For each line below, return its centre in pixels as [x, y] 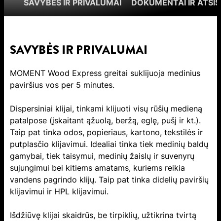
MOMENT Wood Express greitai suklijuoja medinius [105, 73]
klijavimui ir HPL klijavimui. [59, 192]
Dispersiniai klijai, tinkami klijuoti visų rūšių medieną [106, 109]
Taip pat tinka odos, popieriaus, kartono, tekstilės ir [106, 132]
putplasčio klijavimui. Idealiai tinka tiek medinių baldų [109, 144]
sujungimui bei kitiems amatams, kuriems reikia [97, 168]
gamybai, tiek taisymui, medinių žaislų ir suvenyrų [102, 156]
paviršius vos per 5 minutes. [62, 85]
